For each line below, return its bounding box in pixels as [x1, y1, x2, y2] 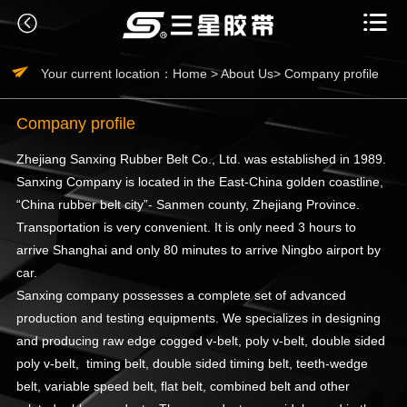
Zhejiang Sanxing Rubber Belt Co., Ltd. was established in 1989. [15, 152, 386, 167]
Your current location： [37, 65, 174, 81]
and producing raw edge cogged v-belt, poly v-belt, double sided [15, 333, 385, 349]
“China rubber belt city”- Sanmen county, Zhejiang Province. [15, 197, 360, 213]
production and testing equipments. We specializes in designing [15, 311, 381, 326]
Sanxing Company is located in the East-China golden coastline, [15, 174, 383, 190]
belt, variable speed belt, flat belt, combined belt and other [15, 379, 350, 394]
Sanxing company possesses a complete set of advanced [15, 288, 346, 303]
